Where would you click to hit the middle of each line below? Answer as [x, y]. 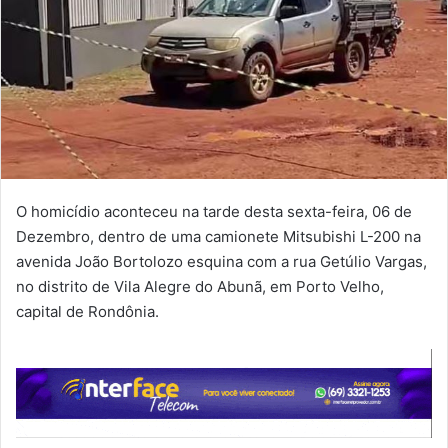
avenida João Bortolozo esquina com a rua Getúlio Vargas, [221, 261]
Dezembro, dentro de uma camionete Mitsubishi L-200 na [218, 236]
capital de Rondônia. [87, 311]
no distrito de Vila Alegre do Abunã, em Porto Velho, [200, 286]
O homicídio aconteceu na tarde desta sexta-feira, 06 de [214, 211]
